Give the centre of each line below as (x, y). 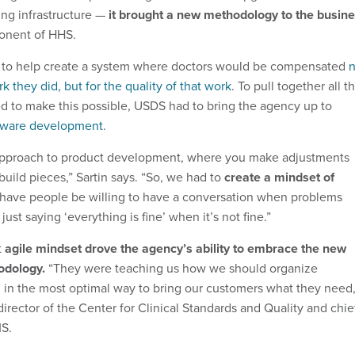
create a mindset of (279, 177)
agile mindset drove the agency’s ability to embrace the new (176, 248)
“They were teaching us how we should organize (181, 268)
